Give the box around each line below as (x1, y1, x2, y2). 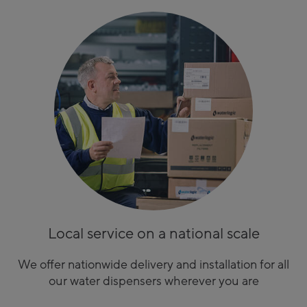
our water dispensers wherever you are (48, 273, 259, 290)
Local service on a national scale (47, 224, 260, 244)
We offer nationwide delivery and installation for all (18, 257, 289, 273)
